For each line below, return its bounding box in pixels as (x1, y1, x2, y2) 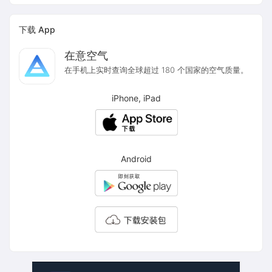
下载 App (19, 24, 55, 35)
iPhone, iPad (111, 93, 161, 103)
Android (120, 154, 152, 164)
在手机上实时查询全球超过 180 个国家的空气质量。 (64, 65, 248, 75)
